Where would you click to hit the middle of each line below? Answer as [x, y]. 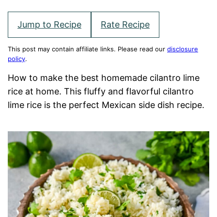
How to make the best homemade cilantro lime [104, 78]
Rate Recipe [125, 24]
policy [16, 59]
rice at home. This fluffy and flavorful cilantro [101, 91]
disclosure [183, 49]
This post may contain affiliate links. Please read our [87, 49]
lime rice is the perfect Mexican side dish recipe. [106, 105]
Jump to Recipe [49, 24]
